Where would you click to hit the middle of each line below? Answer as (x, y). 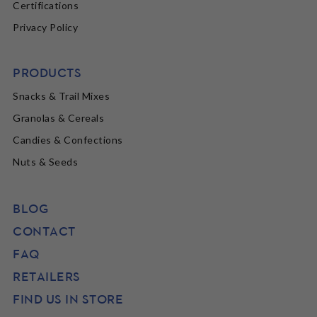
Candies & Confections (68, 140)
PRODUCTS (47, 73)
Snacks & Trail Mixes (62, 96)
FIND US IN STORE (68, 299)
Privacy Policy (46, 28)
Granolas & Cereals (59, 118)
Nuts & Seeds (46, 162)
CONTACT (44, 231)
